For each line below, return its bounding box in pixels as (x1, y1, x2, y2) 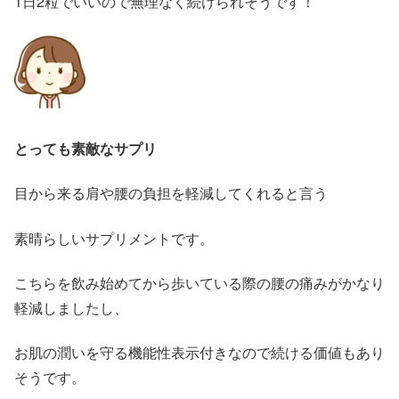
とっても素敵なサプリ (14, 137, 157, 159)
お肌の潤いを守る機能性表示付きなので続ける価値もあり (14, 342, 385, 363)
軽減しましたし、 (14, 297, 128, 318)
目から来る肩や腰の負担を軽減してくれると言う (14, 183, 328, 204)
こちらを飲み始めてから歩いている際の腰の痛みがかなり (14, 272, 385, 293)
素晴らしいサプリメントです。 (14, 227, 214, 248)
